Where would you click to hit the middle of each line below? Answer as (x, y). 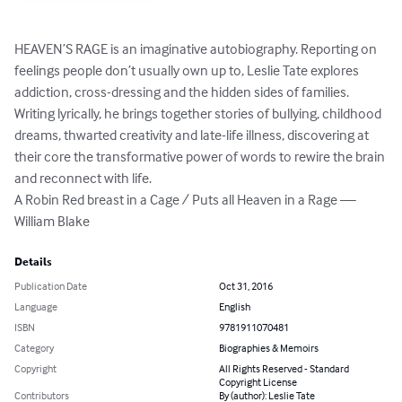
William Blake (52, 221)
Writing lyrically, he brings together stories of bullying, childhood (199, 114)
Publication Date (51, 286)
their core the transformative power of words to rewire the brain (201, 157)
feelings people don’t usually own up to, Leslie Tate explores (188, 70)
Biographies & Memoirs (269, 348)
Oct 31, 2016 (246, 286)
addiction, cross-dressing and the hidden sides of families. (183, 92)
